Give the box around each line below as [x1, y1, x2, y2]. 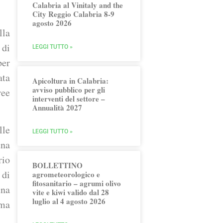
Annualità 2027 [32, 102, 83, 113]
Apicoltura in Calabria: [32, 75, 109, 86]
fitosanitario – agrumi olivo [32, 178, 121, 189]
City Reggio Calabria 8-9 [32, 8, 115, 19]
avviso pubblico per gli [32, 84, 106, 95]
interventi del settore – [32, 93, 106, 104]
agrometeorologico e [32, 169, 101, 180]
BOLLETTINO [32, 160, 83, 171]
